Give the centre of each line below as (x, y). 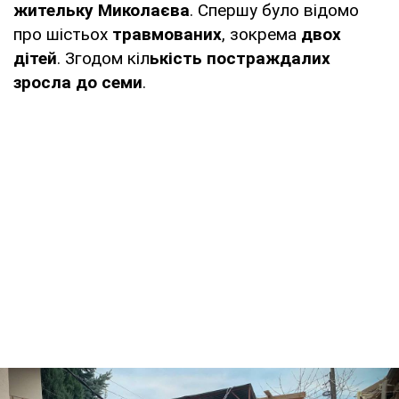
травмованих (167, 34)
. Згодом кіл (103, 58)
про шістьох (63, 34)
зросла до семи (78, 82)
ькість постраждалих (240, 58)
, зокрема (261, 34)
